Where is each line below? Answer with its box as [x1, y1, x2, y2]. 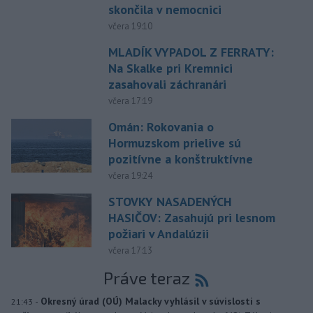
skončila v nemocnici [108, 1, 221, 18]
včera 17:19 [108, 95, 152, 108]
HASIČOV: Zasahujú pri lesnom [108, 210, 275, 226]
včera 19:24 [108, 170, 152, 182]
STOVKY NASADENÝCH [108, 194, 232, 210]
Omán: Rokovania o [108, 119, 214, 136]
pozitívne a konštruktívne [108, 151, 253, 168]
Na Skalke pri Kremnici [108, 60, 233, 77]
